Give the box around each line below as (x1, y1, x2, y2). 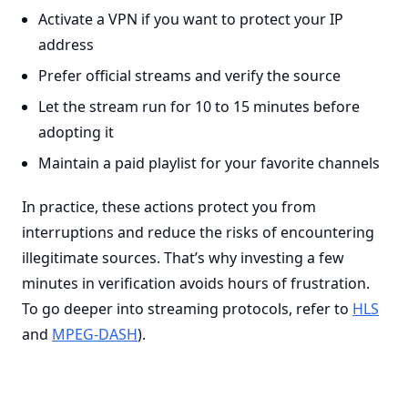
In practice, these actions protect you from (22, 197, 316, 217)
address (37, 35, 94, 55)
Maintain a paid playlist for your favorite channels (37, 153, 380, 173)
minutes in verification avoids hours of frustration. (22, 273, 370, 293)
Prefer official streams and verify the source (37, 66, 341, 86)
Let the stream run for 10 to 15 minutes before (37, 97, 360, 117)
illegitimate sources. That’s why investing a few (22, 248, 344, 268)
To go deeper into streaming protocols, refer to (22, 299, 352, 319)
